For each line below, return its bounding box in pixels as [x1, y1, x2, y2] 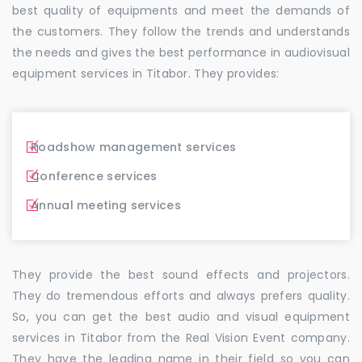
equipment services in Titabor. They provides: [12, 65, 280, 82]
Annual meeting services [31, 196, 181, 213]
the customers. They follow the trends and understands [12, 23, 350, 40]
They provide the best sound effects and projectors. [12, 266, 350, 283]
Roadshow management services [31, 138, 237, 155]
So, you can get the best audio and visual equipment [12, 308, 350, 325]
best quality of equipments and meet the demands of [12, 2, 350, 19]
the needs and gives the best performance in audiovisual [12, 44, 350, 61]
